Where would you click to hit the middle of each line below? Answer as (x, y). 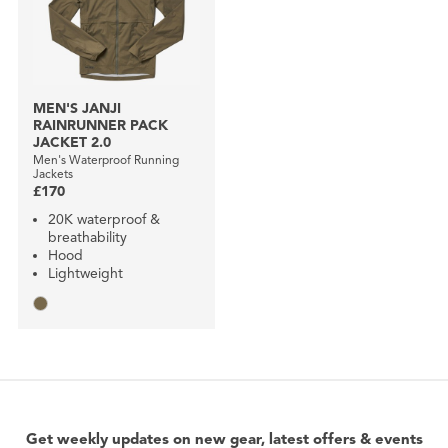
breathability (87, 238)
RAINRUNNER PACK (100, 126)
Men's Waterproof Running (105, 160)
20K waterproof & (103, 220)
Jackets (52, 174)
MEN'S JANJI (76, 109)
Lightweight (85, 274)
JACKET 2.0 (71, 143)
